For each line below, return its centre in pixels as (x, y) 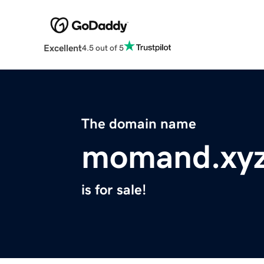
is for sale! (114, 190)
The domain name (139, 124)
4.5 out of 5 (103, 47)
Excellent (62, 48)
